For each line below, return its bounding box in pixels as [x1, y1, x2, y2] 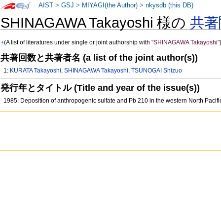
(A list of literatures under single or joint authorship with [4, 39, 152, 46]
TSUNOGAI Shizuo [131, 67, 183, 74]
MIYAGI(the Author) [82, 2, 138, 9]
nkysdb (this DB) [146, 2, 194, 9]
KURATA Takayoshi [10, 67, 62, 74]
